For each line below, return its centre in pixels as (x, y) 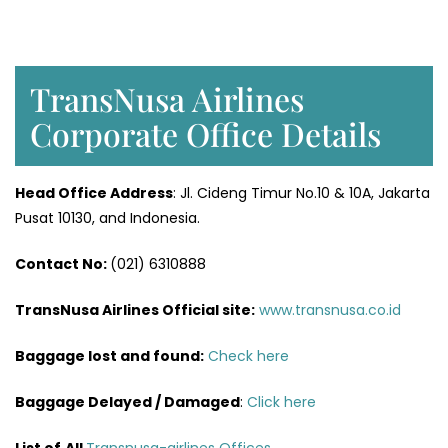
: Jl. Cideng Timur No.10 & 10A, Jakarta (301, 193)
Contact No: (62, 264)
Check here (248, 356)
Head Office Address (94, 193)
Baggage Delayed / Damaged (127, 402)
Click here (281, 402)
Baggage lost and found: (109, 356)
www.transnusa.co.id (330, 310)
